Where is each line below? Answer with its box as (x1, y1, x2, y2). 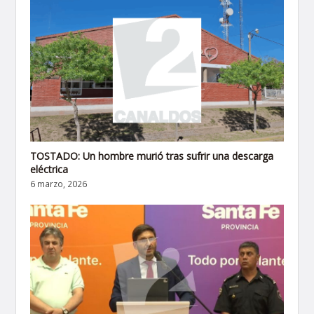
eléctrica (30, 163, 69, 177)
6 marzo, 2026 (30, 178, 88, 191)
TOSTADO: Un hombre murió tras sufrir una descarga (30, 149, 274, 163)
